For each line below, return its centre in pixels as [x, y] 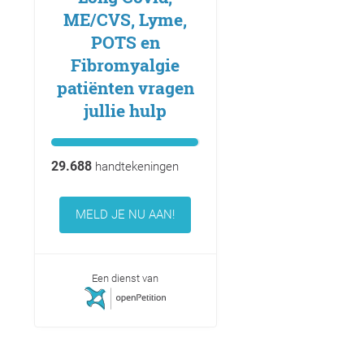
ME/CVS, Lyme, [125, 20]
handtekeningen [135, 167]
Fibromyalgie [125, 65]
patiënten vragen [125, 88]
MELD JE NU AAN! [125, 215]
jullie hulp [125, 111]
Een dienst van [125, 279]
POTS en [125, 43]
